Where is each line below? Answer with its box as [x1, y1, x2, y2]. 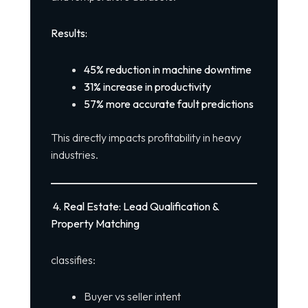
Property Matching [50, 217, 140, 231]
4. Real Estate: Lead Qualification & [50, 199, 219, 214]
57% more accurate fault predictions [83, 97, 254, 111]
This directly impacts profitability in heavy [50, 131, 241, 145]
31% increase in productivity [83, 80, 211, 94]
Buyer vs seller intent [83, 289, 181, 304]
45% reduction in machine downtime [83, 63, 252, 77]
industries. [50, 148, 98, 162]
